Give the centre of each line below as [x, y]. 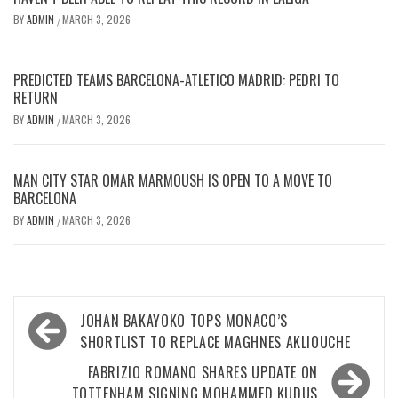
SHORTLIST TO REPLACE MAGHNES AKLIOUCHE [215, 342]
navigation [73, 348]
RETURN [36, 97]
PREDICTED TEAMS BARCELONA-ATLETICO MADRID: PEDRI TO [176, 80]
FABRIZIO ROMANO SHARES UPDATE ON [203, 372]
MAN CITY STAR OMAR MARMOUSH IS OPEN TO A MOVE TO [173, 180]
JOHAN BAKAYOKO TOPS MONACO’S [184, 320]
